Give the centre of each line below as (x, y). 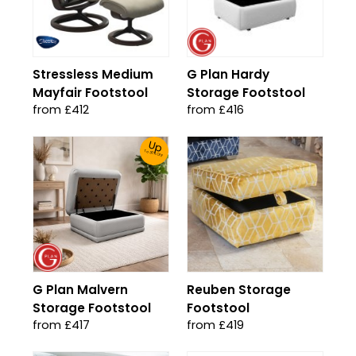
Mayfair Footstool (90, 93)
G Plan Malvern (80, 290)
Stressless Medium (93, 74)
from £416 (215, 110)
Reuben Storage (239, 290)
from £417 (61, 325)
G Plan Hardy (228, 74)
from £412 (61, 110)
